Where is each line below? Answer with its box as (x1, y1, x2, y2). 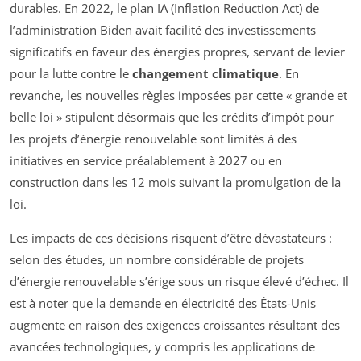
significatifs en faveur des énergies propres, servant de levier (10, 43, 345, 60)
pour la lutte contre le (10, 64, 132, 81)
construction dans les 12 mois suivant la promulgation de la (10, 173, 341, 190)
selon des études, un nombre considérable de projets (10, 251, 304, 268)
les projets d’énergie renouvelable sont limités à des (10, 130, 297, 147)
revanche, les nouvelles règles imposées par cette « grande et (10, 86, 347, 103)
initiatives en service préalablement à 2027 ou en (10, 151, 282, 168)
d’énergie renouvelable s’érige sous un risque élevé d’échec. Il (10, 272, 349, 289)
